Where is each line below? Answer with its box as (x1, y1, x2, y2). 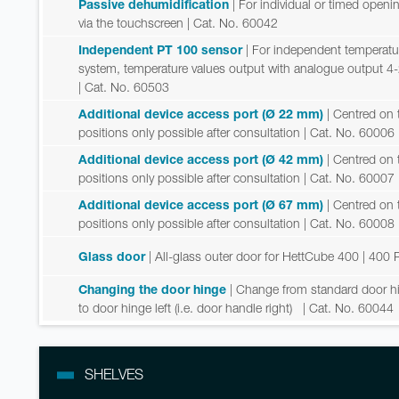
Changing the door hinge (78, 281, 226, 297)
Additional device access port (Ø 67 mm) (78, 197, 323, 213)
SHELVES (85, 366, 143, 384)
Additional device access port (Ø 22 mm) (78, 106, 323, 122)
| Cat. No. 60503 (78, 79, 169, 95)
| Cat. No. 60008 (300, 216, 395, 232)
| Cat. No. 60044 (299, 300, 394, 316)
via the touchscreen (78, 15, 183, 31)
